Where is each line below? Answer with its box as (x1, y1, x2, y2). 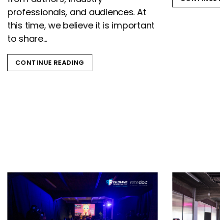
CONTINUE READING (15, 57, 84, 67)
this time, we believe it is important (7, 19, 155, 31)
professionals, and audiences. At (7, 5, 146, 18)
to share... (7, 32, 48, 45)
